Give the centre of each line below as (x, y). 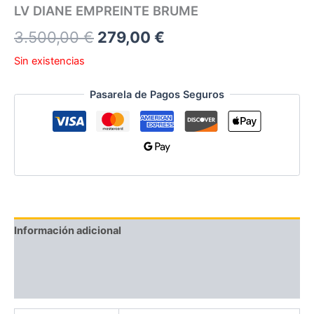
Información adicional (68, 231)
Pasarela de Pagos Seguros (157, 94)
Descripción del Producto (77, 258)
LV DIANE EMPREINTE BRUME (106, 10)
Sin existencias (49, 61)
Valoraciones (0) (55, 285)
